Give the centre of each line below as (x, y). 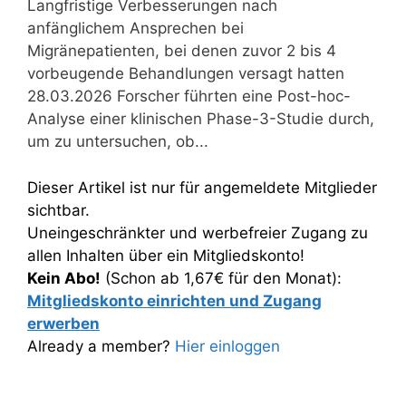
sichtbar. (58, 210)
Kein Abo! (64, 278)
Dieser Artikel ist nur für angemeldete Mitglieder (202, 187)
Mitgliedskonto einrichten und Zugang (174, 300)
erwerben (63, 323)
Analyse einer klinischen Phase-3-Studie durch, (201, 119)
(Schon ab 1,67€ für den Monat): (221, 278)
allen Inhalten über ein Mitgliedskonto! (166, 255)
